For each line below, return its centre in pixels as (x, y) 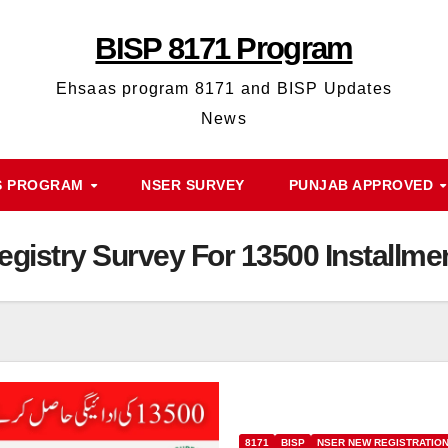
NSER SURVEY (193, 185)
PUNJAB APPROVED (363, 185)
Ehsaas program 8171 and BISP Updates (224, 88)
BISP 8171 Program (224, 48)
